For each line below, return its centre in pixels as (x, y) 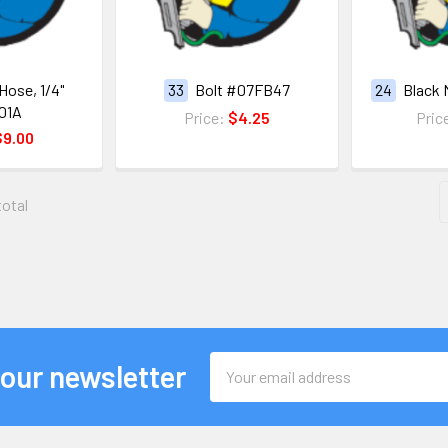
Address (237, 387)
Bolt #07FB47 (242, 89)
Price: (205, 117)
